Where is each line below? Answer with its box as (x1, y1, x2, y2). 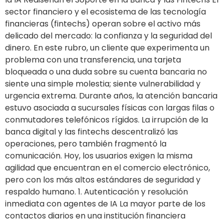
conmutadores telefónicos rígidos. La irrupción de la (5, 113, 208, 125)
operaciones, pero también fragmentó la (5, 137, 166, 149)
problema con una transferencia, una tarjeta (5, 53, 181, 65)
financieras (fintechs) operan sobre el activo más (5, 17, 200, 29)
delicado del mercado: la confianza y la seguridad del (5, 29, 212, 41)
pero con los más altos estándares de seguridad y (5, 173, 200, 185)
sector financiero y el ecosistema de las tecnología (5, 5, 206, 17)
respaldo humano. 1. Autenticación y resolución (5, 185, 188, 197)
